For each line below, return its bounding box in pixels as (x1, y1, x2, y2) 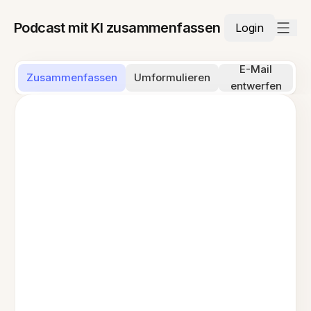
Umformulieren (134, 71, 211, 84)
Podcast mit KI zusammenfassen (14, 19, 221, 36)
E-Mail (239, 62, 272, 76)
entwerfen (230, 79, 282, 92)
